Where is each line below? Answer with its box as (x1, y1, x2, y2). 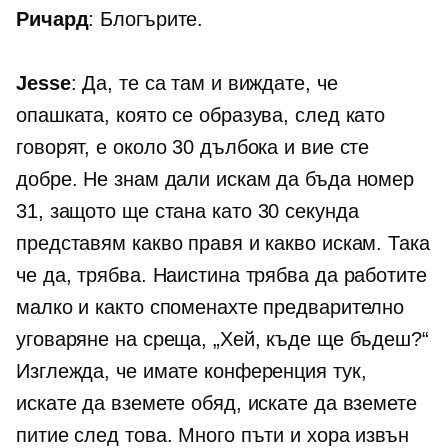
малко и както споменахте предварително (16, 296, 405, 319)
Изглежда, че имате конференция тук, (16, 360, 367, 383)
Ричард (16, 8, 89, 31)
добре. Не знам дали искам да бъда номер (16, 168, 415, 191)
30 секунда (257, 200, 359, 223)
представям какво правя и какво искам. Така (16, 232, 430, 255)
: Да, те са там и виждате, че (70, 72, 338, 95)
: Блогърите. (88, 8, 204, 31)
